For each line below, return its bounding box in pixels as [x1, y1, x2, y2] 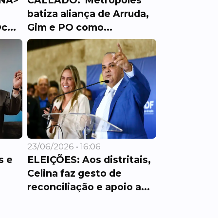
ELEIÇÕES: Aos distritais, [27, 154, 151, 165]
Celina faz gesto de [27, 167, 122, 179]
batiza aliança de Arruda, [27, 8, 149, 19]
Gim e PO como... [27, 21, 113, 33]
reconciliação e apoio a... [27, 181, 150, 193]
